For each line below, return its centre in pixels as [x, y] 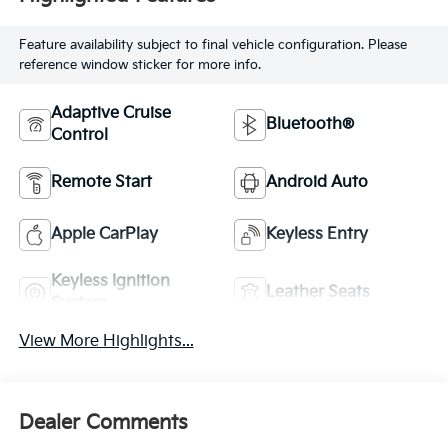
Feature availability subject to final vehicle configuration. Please [212, 45]
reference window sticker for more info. [139, 65]
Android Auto [317, 182]
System [79, 303]
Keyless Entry [317, 234]
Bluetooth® [310, 124]
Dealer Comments [103, 423]
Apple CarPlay [104, 234]
